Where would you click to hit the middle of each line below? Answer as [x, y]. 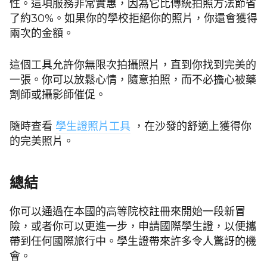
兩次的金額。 [42, 34]
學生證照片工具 [93, 127]
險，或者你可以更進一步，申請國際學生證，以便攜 [133, 227]
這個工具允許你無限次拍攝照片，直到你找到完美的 [133, 65]
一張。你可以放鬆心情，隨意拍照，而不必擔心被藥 [133, 80]
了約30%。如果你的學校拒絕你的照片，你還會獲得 [133, 19]
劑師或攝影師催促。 [58, 95]
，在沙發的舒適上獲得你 [191, 127]
